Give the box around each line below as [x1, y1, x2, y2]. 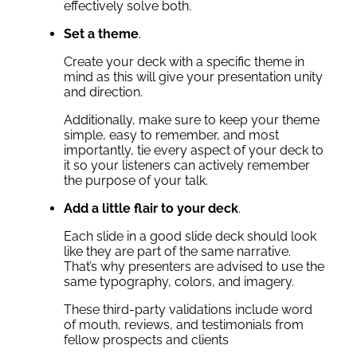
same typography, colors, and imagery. [64, 274, 294, 290]
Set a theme [64, 26, 139, 42]
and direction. [64, 84, 143, 100]
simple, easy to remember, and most [64, 127, 279, 143]
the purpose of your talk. [64, 173, 208, 189]
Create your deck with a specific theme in [64, 54, 304, 70]
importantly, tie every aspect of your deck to [64, 143, 324, 159]
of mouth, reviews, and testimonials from [64, 317, 304, 333]
